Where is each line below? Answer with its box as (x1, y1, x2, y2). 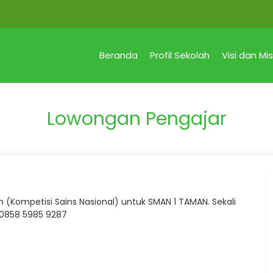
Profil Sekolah (150, 49, 210, 62)
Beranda (99, 49, 138, 62)
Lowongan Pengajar (46, 106, 227, 132)
